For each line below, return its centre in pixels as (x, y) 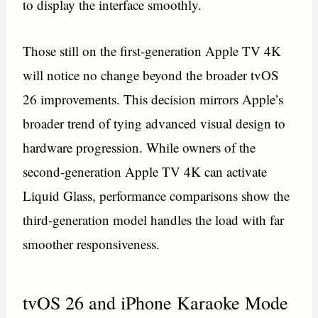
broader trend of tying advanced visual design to (154, 123)
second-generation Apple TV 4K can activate (145, 171)
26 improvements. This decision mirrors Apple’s (153, 99)
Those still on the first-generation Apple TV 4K (152, 50)
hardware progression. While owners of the (139, 147)
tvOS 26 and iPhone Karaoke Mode (156, 303)
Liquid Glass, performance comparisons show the (157, 195)
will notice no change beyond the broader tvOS (151, 75)
